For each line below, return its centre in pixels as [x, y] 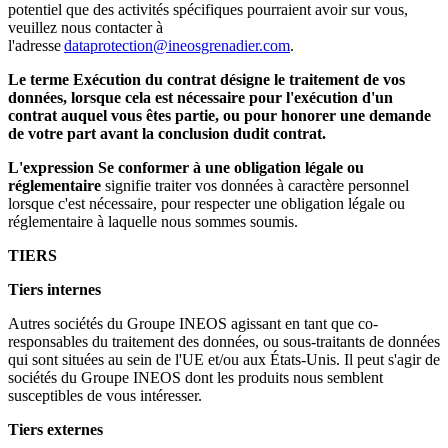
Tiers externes [55, 430]
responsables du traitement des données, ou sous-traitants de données [224, 342]
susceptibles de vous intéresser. [105, 396]
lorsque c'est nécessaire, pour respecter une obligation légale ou [206, 204]
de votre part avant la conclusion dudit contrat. [167, 134]
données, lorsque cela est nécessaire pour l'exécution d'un [200, 98]
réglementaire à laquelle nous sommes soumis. [153, 222]
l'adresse [36, 46]
